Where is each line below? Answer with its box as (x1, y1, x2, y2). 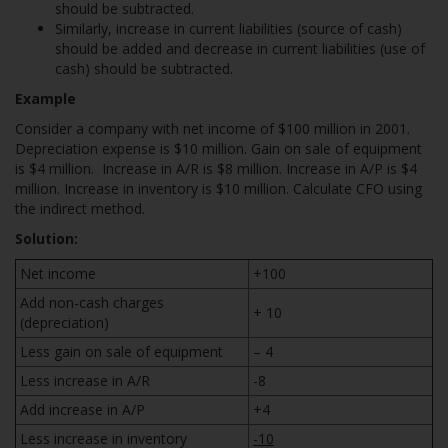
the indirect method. (15, 199, 145, 218)
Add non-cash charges (20, 293, 164, 312)
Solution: (15, 229, 78, 248)
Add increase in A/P (20, 400, 145, 419)
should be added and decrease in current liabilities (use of (55, 39, 425, 58)
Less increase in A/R (20, 371, 150, 390)
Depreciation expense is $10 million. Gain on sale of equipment (15, 139, 422, 158)
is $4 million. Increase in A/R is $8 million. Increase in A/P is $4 (15, 159, 417, 178)
